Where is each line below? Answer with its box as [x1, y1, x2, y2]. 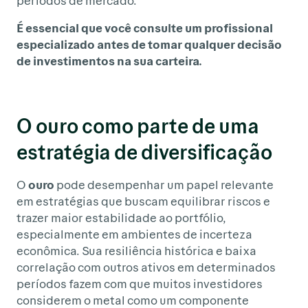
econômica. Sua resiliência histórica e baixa [16, 243, 256, 258]
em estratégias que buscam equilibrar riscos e [16, 193, 270, 209]
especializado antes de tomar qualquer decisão [16, 36, 282, 52]
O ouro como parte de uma [16, 113, 259, 138]
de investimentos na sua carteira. [16, 53, 202, 69]
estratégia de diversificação [16, 140, 272, 164]
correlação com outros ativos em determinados [16, 259, 276, 275]
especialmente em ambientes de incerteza [16, 226, 252, 242]
